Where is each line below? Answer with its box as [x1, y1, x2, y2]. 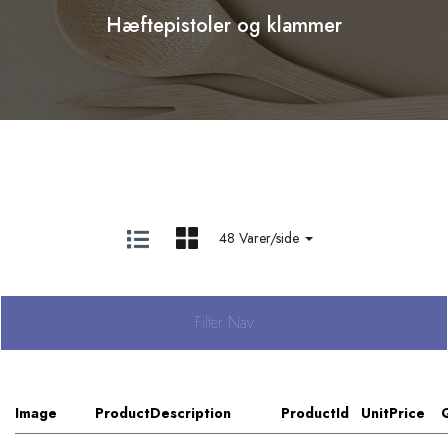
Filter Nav [194, 311, 254, 334]
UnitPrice [361, 403, 425, 423]
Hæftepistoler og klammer [106, 11, 342, 40]
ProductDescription [95, 403, 231, 423]
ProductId [281, 403, 349, 423]
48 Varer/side [218, 227, 303, 248]
